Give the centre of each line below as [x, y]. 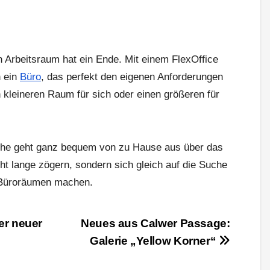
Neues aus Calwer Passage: [155, 224]
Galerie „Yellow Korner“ [154, 241]
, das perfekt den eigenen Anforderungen [132, 77]
